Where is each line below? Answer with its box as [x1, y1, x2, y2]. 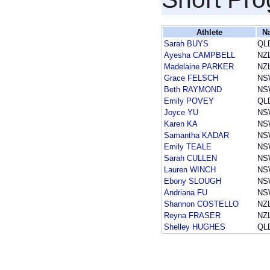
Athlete [196, 28, 222, 37]
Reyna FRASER [164, 211, 221, 221]
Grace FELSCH [164, 74, 218, 83]
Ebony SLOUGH [164, 177, 221, 186]
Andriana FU [164, 188, 207, 198]
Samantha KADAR [164, 131, 229, 140]
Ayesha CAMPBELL [164, 51, 235, 60]
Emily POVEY [164, 96, 214, 106]
